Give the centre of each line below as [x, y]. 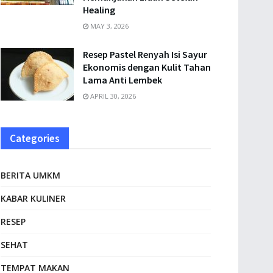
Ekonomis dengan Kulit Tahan [147, 67]
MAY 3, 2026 [108, 26]
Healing [99, 10]
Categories [35, 138]
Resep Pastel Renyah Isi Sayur [145, 54]
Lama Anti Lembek [122, 80]
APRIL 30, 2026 [112, 96]
